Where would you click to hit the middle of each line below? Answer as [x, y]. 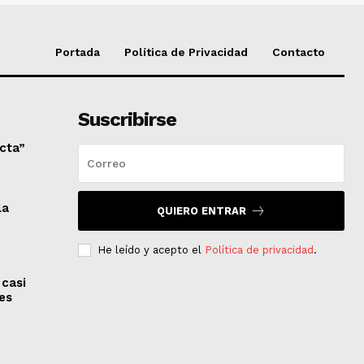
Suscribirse [127, 119]
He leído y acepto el [151, 249]
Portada [78, 52]
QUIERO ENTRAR [201, 210]
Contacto [299, 52]
